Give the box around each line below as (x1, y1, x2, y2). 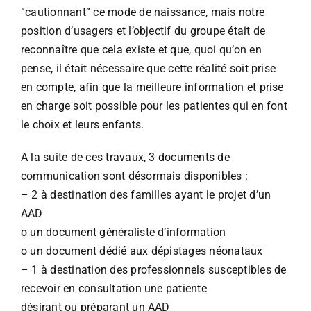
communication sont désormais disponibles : (21, 169, 249, 183)
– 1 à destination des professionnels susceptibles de (21, 263, 287, 277)
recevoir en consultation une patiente (21, 282, 207, 296)
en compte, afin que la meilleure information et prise (21, 81, 284, 94)
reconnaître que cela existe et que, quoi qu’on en (21, 43, 262, 57)
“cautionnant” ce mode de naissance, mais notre (21, 6, 265, 19)
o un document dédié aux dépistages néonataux (21, 244, 263, 258)
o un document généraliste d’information (21, 226, 226, 239)
